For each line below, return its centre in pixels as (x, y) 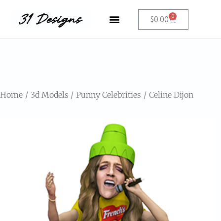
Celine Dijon (171, 95)
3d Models (49, 95)
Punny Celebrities (109, 95)
